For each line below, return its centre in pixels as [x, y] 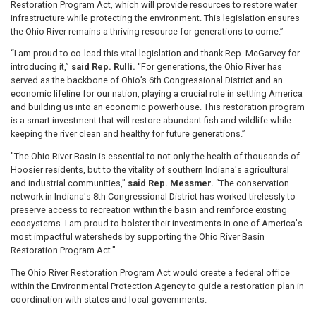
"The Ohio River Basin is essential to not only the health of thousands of [155, 157]
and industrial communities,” [68, 183]
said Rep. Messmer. [170, 183]
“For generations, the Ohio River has [210, 67]
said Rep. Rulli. [104, 67]
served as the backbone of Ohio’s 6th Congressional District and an [147, 80]
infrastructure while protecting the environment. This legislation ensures [155, 18]
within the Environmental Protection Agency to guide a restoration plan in [157, 286]
